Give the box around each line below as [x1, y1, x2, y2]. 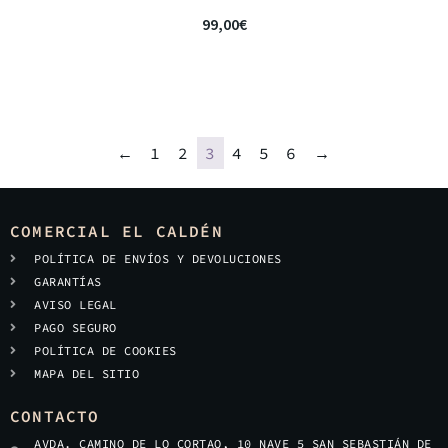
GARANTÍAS [34, 274, 102, 289]
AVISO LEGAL [34, 297, 117, 312]
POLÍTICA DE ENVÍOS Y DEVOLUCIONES [34, 251, 282, 266]
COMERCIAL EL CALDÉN [10, 221, 223, 241]
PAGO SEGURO [34, 320, 117, 335]
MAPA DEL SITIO [34, 366, 139, 381]
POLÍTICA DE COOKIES [34, 343, 177, 358]
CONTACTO [10, 406, 100, 426]
